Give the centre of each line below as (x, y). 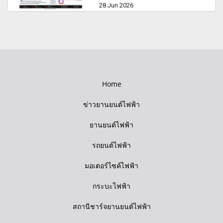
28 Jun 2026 (116, 5)
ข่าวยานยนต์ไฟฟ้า (111, 104)
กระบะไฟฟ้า (111, 186)
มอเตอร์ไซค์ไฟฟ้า (111, 165)
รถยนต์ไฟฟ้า (111, 145)
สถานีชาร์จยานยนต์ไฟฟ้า (111, 206)
